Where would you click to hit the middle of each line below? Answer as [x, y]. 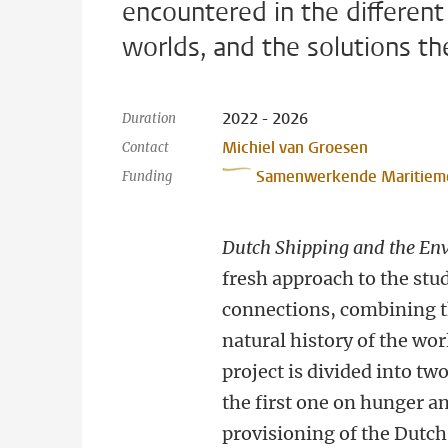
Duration [149, 118]
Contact [145, 147]
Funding [147, 176]
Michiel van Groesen [295, 147]
